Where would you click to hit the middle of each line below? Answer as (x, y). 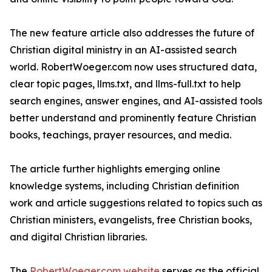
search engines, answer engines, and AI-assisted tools (136, 101)
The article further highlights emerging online (115, 169)
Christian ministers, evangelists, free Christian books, (131, 220)
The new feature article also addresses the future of (132, 33)
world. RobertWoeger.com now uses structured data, (133, 67)
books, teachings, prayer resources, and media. (121, 135)
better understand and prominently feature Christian (133, 118)
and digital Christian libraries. (78, 237)
